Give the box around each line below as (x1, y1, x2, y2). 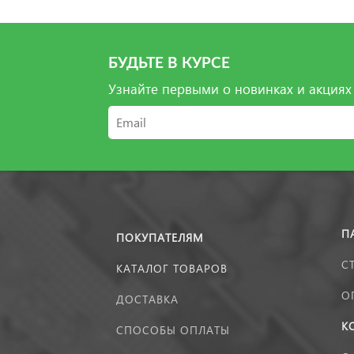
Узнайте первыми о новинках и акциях (108, 80, 352, 98)
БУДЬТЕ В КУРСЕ (108, 56, 230, 71)
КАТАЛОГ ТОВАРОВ (116, 261, 228, 276)
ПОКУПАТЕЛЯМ (116, 230, 204, 245)
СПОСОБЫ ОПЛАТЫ (116, 322, 230, 337)
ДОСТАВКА (116, 292, 179, 307)
